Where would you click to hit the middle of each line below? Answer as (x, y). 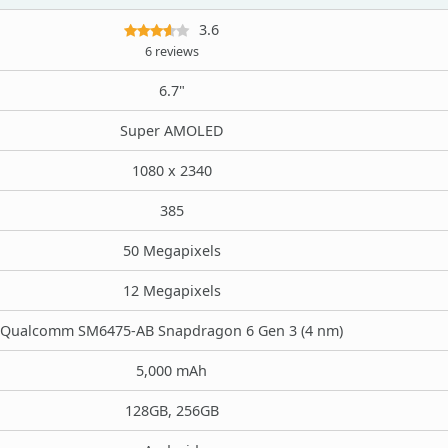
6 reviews (171, 51)
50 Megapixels (171, 250)
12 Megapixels (171, 290)
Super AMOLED (171, 130)
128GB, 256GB (171, 410)
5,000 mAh (171, 370)
